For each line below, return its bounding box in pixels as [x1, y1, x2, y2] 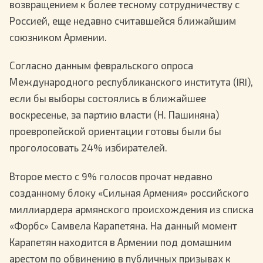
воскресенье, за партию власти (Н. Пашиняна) [9, 109, 219, 121]
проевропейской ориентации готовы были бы [9, 125, 221, 137]
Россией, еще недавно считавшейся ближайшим [9, 15, 236, 27]
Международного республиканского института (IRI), [9, 76, 253, 88]
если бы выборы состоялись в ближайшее [9, 92, 206, 104]
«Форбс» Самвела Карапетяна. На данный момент [9, 219, 237, 231]
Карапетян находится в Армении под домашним [9, 235, 231, 248]
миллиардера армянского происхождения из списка [9, 203, 254, 215]
